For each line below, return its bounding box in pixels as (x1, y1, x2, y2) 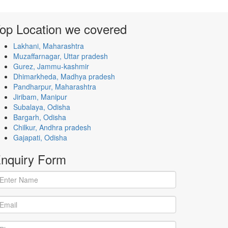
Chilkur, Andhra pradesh (13, 122, 91, 133)
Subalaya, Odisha (13, 102, 70, 112)
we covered (65, 20, 127, 38)
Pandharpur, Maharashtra (13, 81, 96, 92)
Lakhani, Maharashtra (13, 41, 84, 51)
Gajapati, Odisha (13, 132, 67, 143)
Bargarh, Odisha (13, 112, 66, 123)
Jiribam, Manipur (13, 92, 67, 102)
